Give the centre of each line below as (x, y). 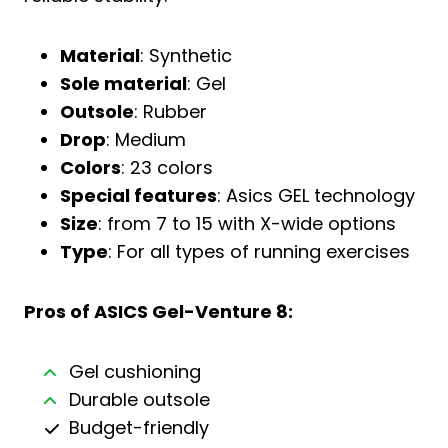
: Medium (146, 139)
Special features (138, 195)
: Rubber (170, 111)
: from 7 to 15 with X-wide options (247, 223)
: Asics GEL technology (316, 195)
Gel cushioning (134, 371)
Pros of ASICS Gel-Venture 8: (158, 311)
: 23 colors (167, 167)
